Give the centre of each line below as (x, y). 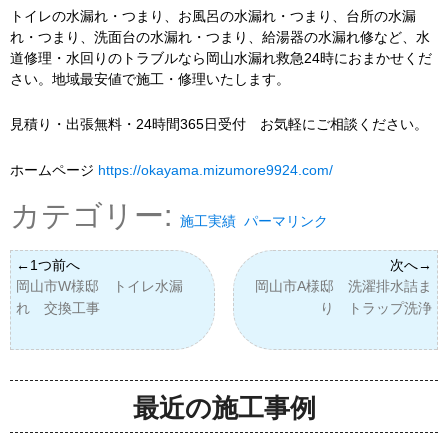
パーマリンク (286, 221)
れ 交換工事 (58, 308)
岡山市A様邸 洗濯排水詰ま (343, 286)
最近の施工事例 (224, 407)
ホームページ (54, 170)
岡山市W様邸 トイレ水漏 (99, 286)
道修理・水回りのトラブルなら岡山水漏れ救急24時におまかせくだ (221, 58)
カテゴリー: (95, 214)
